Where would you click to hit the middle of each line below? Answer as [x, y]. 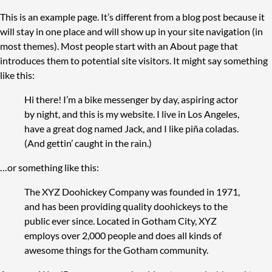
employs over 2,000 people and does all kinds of [123, 235]
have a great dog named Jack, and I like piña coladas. [131, 128]
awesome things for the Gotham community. [116, 250]
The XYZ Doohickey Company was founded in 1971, [132, 192]
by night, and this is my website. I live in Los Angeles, [132, 114]
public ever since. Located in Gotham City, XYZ [121, 221]
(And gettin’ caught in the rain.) [88, 143]
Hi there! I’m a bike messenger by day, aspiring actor [131, 99]
